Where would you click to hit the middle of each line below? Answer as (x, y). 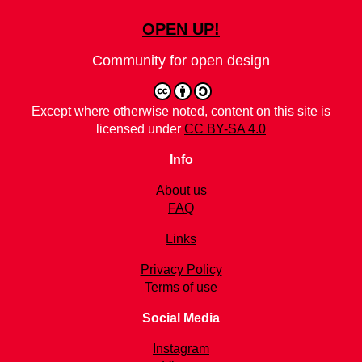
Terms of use (181, 287)
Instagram (181, 349)
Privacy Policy (181, 269)
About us (181, 190)
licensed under (140, 129)
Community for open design (181, 61)
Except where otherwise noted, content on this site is (181, 111)
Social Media (181, 318)
